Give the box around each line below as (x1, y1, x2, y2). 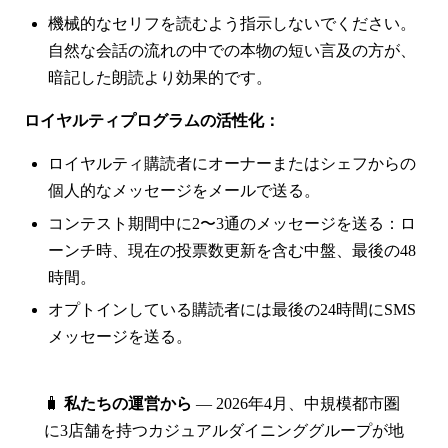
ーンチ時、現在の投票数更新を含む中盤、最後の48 (48, 241, 416, 259)
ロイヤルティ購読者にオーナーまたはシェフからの (48, 155, 416, 173)
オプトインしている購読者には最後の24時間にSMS (48, 301, 416, 319)
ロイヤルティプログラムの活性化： (24, 112, 280, 130)
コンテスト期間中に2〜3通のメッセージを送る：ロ (48, 214, 416, 232)
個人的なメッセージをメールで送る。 (48, 182, 320, 200)
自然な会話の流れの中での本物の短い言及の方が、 (48, 42, 416, 60)
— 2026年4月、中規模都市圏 (192, 395, 400, 413)
